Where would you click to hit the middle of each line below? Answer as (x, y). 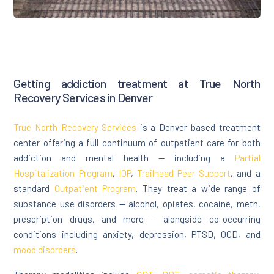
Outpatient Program (95, 189)
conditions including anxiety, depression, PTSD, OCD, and (137, 235)
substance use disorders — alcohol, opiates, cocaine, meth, (137, 204)
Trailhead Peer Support (184, 173)
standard (34, 189)
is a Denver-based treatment (198, 128)
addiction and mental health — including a (124, 158)
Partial (247, 158)
